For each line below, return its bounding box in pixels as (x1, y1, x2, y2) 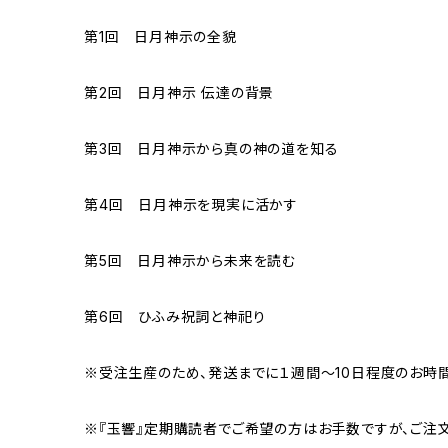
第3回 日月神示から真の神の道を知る (84, 140, 339, 158)
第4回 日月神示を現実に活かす (84, 196, 299, 214)
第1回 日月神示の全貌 (84, 28, 237, 46)
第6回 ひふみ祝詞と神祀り (84, 308, 266, 326)
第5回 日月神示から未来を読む (84, 252, 297, 270)
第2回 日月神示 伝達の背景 (84, 84, 275, 102)
